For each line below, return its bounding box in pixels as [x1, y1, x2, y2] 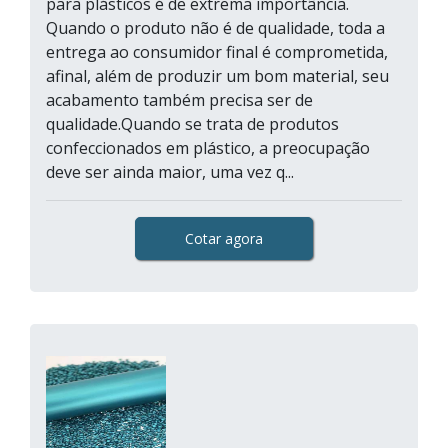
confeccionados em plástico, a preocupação [46, 137, 370, 159]
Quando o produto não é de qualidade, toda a [46, 17, 385, 39]
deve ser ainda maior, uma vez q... [46, 161, 294, 183]
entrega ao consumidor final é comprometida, [46, 41, 388, 63]
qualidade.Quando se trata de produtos [46, 113, 339, 135]
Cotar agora [185, 229, 263, 248]
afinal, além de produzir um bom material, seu [46, 65, 389, 87]
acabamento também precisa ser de [46, 89, 313, 111]
